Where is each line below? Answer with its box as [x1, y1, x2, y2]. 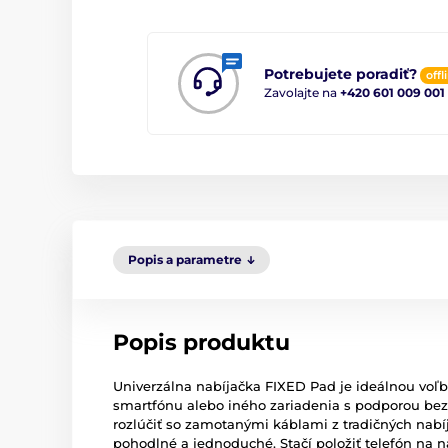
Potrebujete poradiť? [264, 65, 417, 84]
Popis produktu [113, 328, 290, 356]
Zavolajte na [264, 84, 340, 100]
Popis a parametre [128, 251, 242, 267]
